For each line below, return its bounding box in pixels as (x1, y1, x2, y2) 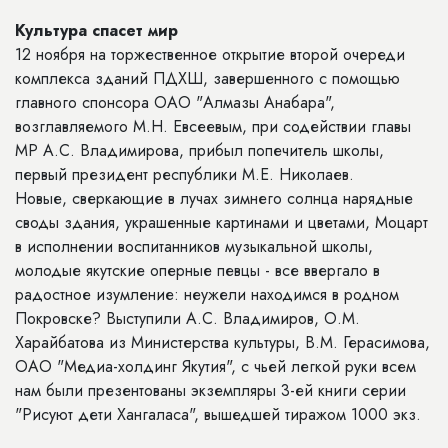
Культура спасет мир (15, 19, 178, 42)
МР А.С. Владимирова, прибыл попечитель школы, (15, 139, 384, 162)
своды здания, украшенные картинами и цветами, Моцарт (15, 211, 428, 234)
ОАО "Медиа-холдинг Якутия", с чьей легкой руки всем (15, 355, 416, 378)
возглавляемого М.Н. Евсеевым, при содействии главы (15, 115, 411, 138)
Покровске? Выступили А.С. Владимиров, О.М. (15, 307, 360, 330)
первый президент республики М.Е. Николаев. (15, 163, 354, 186)
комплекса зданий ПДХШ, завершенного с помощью (15, 67, 400, 90)
